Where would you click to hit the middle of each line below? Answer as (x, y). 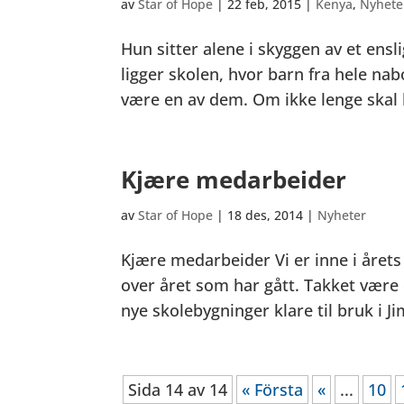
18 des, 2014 (266, 215)
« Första (273, 390)
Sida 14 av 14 (178, 390)
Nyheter (342, 215)
